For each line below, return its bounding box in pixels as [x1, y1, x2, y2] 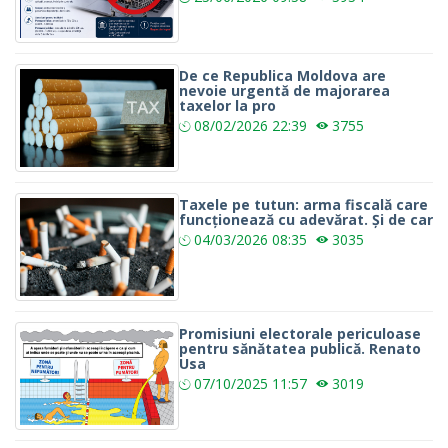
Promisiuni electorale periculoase [179, 324, 421, 344]
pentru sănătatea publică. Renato [179, 339, 421, 359]
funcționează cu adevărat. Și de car [179, 209, 433, 229]
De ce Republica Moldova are [179, 65, 386, 85]
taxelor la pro [179, 95, 276, 115]
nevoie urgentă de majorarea [179, 80, 390, 100]
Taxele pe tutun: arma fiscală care [179, 194, 428, 214]
